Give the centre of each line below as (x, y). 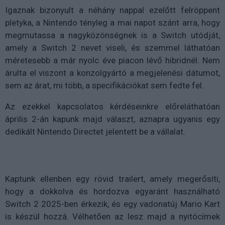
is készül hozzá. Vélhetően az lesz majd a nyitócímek (113, 217)
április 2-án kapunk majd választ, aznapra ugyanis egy (113, 119)
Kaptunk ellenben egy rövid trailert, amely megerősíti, (113, 179)
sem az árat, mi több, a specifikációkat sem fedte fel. (104, 86)
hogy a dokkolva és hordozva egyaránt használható (113, 192)
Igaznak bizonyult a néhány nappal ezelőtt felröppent (113, 10)
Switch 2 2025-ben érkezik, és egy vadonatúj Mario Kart (113, 204)
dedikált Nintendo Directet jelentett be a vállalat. (95, 132)
